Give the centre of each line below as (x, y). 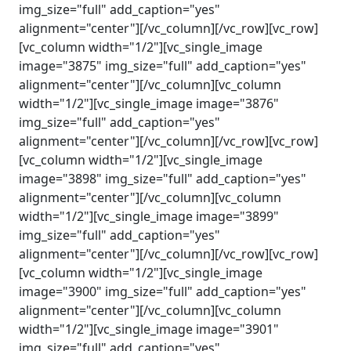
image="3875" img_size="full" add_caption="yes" (163, 66)
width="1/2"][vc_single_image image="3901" (149, 329)
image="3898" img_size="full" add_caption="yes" (163, 179)
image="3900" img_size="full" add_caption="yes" (163, 291)
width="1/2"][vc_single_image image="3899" (149, 216)
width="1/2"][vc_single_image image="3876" (149, 103)
